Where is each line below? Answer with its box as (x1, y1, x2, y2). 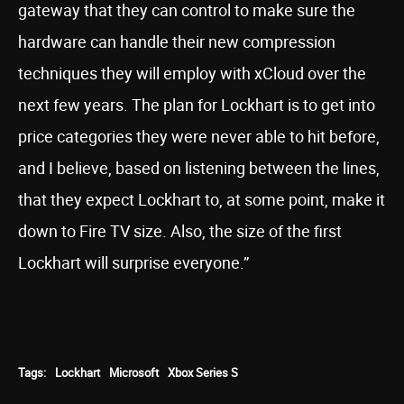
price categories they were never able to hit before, (18, 125, 380, 147)
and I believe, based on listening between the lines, (18, 157, 380, 179)
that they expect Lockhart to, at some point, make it (18, 188, 385, 210)
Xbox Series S (168, 364, 238, 381)
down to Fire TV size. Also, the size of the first (18, 220, 342, 242)
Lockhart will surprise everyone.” (18, 252, 249, 273)
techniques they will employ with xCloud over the (18, 62, 366, 84)
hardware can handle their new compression (18, 31, 335, 52)
